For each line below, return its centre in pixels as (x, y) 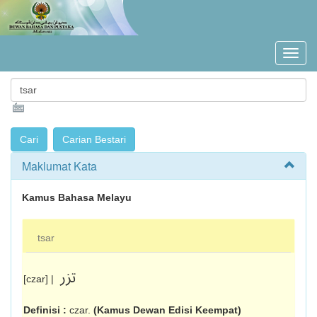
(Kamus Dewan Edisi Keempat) (167, 310)
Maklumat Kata (59, 166)
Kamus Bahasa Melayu (77, 197)
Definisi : (46, 310)
